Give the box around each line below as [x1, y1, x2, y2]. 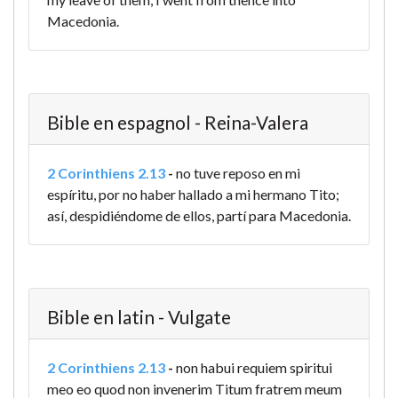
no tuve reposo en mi [176, 164, 300, 182]
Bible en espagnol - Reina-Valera [47, 111, 308, 134]
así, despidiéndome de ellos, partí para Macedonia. [47, 207, 351, 225]
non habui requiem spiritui [176, 359, 332, 377]
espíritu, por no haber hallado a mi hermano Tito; [47, 186, 339, 203]
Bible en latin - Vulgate [47, 306, 231, 329]
